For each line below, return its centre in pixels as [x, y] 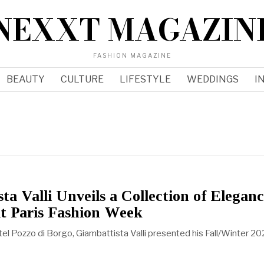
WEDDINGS [212, 79]
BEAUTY [25, 79]
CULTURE [82, 79]
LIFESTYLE [145, 79]
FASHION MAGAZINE [132, 55]
